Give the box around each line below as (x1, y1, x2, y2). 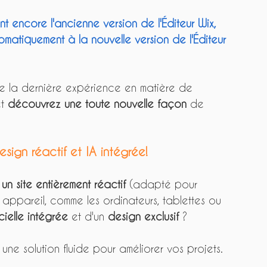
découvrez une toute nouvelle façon (8, 97, 187, 110)
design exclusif (108, 210, 182, 223)
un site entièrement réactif (2, 178, 126, 191)
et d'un (68, 210, 108, 223)
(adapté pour (126, 178, 201, 191)
